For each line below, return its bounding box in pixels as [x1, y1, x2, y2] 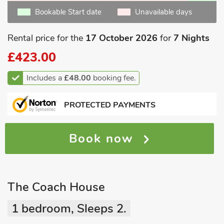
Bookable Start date [35, 7, 101, 17]
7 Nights [173, 32, 209, 44]
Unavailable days [135, 7, 192, 17]
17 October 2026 [85, 32, 157, 44]
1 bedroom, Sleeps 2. [11, 200, 126, 216]
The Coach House [7, 179, 105, 195]
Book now [71, 130, 140, 146]
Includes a [26, 72, 64, 83]
